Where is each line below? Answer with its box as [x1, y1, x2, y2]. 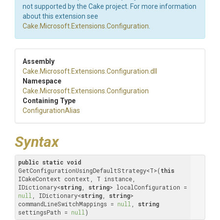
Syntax [15, 133, 59, 150]
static [42, 158, 63, 166]
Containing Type [23, 97, 76, 105]
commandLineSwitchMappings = [18, 200, 117, 208]
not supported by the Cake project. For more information [23, 2, 196, 10]
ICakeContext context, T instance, [18, 175, 136, 183]
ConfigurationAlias [23, 107, 80, 114]
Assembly [23, 57, 55, 65]
